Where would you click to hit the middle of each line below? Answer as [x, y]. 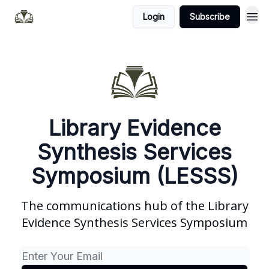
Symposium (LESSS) [134, 176]
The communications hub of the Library [134, 206]
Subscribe [210, 17]
